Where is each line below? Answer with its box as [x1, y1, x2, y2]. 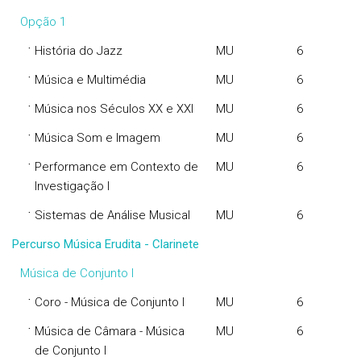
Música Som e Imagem [35, 131, 160, 145]
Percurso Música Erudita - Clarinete [12, 237, 199, 251]
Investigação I [35, 179, 110, 193]
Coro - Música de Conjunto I [35, 295, 185, 309]
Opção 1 [20, 15, 66, 29]
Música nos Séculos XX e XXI [35, 102, 193, 116]
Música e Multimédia [35, 73, 146, 87]
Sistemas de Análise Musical [35, 208, 190, 222]
